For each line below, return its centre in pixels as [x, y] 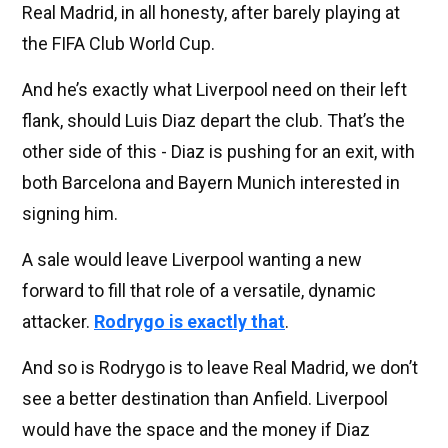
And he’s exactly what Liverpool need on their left [214, 90]
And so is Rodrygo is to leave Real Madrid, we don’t [220, 368]
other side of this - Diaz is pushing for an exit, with [218, 152]
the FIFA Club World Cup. [118, 44]
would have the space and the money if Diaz [196, 430]
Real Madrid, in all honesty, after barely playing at [211, 13]
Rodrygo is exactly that [189, 322]
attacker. [58, 322]
